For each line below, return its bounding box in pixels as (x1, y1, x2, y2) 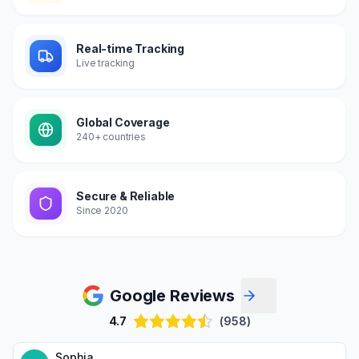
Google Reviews (110, 285, 235, 305)
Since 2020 (76, 204, 128, 216)
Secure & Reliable (76, 189, 175, 203)
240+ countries (76, 131, 146, 143)
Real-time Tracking (76, 42, 185, 55)
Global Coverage (76, 115, 170, 129)
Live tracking (76, 57, 135, 69)
